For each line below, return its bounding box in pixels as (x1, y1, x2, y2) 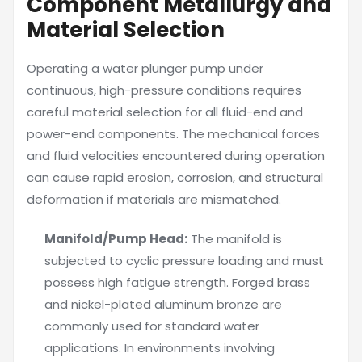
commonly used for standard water (44, 318, 259, 335)
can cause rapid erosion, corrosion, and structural (27, 169, 323, 186)
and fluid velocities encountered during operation (27, 147, 325, 164)
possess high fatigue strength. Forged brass (44, 274, 310, 291)
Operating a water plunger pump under (27, 60, 263, 77)
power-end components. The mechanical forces (27, 125, 320, 142)
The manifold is (187, 230, 282, 247)
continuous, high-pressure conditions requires (27, 82, 301, 99)
